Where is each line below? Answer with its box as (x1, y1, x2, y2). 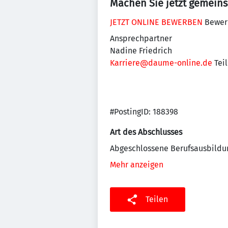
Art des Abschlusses (110, 127, 182, 137)
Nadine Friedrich (110, 46, 172, 55)
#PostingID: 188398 (110, 107, 178, 117)
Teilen (146, 194, 168, 204)
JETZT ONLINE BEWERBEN (110, 17, 203, 27)
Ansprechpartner (110, 34, 172, 43)
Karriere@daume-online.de (110, 58, 212, 68)
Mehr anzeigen (110, 160, 163, 169)
